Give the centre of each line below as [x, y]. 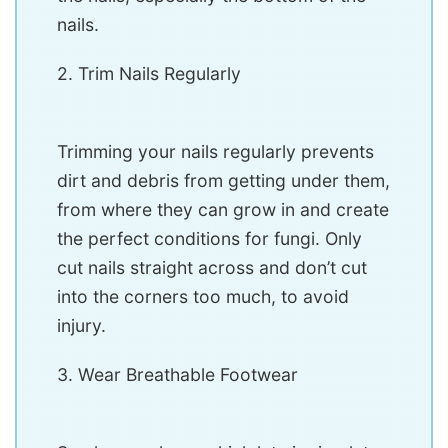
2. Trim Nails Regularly [149, 73]
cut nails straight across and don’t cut [212, 267]
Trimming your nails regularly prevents [215, 151]
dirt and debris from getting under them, [223, 180]
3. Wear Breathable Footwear [177, 374]
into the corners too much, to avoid [203, 296]
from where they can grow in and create [223, 209]
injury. [81, 325]
